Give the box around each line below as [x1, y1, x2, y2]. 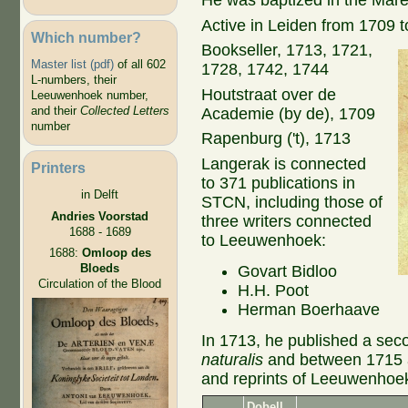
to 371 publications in [201, 174, 356, 193]
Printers [30, 158, 86, 176]
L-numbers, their [30, 73, 117, 87]
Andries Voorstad [51, 209, 148, 223]
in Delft [81, 188, 118, 202]
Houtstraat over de [201, 85, 337, 104]
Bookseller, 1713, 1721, [201, 41, 373, 60]
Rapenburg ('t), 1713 [201, 129, 352, 148]
